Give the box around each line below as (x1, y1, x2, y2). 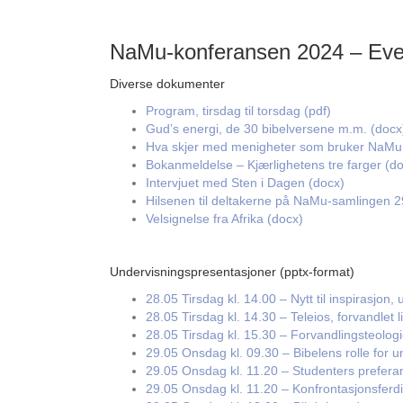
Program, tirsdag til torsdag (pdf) (146, 103, 331, 118)
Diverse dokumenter (110, 76, 225, 91)
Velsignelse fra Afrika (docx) (146, 211, 303, 226)
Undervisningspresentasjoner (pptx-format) (110, 264, 354, 279)
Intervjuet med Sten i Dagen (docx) (146, 175, 345, 190)
